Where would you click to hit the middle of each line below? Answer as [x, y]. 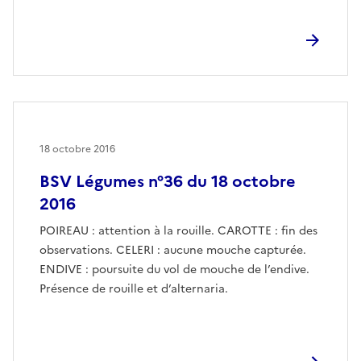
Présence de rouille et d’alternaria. [134, 288]
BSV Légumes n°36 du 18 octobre [168, 181]
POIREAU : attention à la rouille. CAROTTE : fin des [178, 230]
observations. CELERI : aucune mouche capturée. [173, 250]
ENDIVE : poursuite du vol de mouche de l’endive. [174, 269]
